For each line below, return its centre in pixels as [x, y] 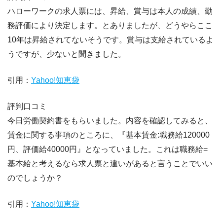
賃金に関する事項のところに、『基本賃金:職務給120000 [109, 135]
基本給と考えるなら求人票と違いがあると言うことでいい [110, 164]
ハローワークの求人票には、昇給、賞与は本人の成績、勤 [110, 11]
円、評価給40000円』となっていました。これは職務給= [108, 149]
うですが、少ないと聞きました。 [67, 54]
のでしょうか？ [35, 178]
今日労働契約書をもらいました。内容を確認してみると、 [110, 121]
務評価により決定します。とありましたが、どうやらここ [110, 26]
